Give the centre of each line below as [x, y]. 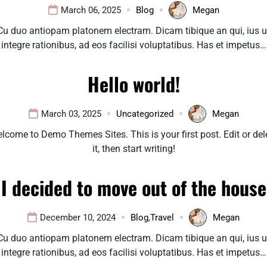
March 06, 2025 [91, 10]
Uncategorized [145, 114]
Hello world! [133, 83]
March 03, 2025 [71, 114]
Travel [162, 217]
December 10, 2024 [78, 217]
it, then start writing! [133, 148]
